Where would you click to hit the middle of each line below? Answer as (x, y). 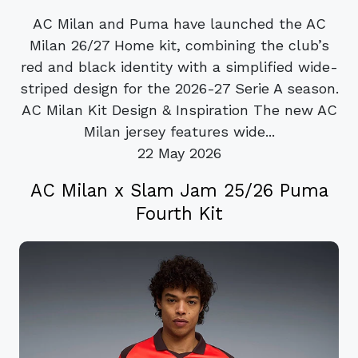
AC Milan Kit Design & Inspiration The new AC (179, 109)
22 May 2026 (179, 153)
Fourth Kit (179, 213)
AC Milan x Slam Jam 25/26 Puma (179, 190)
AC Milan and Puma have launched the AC (179, 23)
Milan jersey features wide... (179, 131)
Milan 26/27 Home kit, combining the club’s (179, 45)
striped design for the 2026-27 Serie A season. (179, 88)
